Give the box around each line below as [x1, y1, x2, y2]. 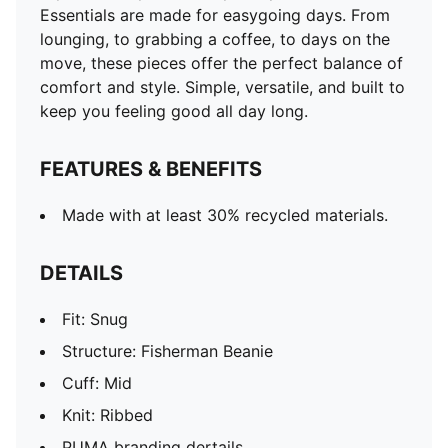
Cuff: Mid [62, 373, 132, 393]
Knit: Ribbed [62, 405, 153, 425]
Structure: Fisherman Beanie [62, 341, 273, 361]
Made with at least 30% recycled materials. [62, 205, 388, 225]
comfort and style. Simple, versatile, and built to [40, 77, 405, 97]
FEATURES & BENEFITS [40, 157, 262, 181]
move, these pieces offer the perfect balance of [40, 53, 403, 73]
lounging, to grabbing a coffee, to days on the [40, 29, 390, 49]
